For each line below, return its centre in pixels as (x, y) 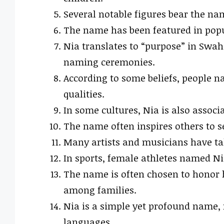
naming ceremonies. (109, 62)
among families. (100, 190)
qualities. (84, 94)
